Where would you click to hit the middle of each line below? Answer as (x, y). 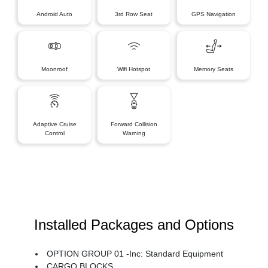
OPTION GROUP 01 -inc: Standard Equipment (135, 254)
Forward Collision (134, 124)
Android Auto (55, 14)
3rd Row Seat (134, 14)
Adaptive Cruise (54, 124)
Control (54, 133)
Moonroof (55, 69)
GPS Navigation (213, 14)
